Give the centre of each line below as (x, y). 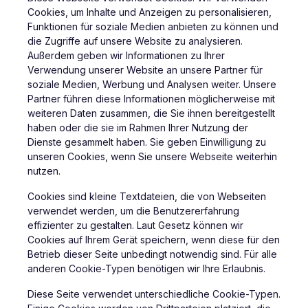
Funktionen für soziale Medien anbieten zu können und (153, 27)
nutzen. (44, 171)
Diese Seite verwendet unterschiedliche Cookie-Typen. (154, 294)
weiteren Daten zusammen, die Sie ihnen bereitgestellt (151, 113)
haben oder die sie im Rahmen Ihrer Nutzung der (138, 128)
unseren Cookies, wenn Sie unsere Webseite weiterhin (152, 157)
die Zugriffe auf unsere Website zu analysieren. (135, 41)
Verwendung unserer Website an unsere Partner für (145, 70)
